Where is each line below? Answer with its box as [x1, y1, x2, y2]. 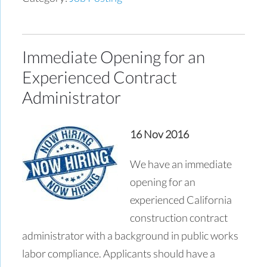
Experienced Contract [22, 66, 178, 87]
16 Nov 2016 [130, 127, 190, 141]
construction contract [130, 210, 228, 224]
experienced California [130, 193, 232, 206]
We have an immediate [130, 157, 232, 170]
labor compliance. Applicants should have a [22, 246, 216, 260]
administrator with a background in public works [22, 228, 239, 242]
